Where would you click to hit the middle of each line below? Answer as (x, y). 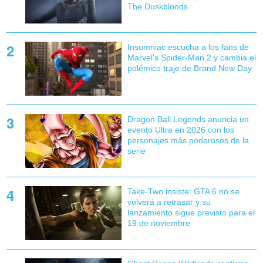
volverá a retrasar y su (169, 202)
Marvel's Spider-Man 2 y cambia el (191, 57)
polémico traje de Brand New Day (189, 68)
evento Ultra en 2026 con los (181, 130)
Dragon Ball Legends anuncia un (188, 119)
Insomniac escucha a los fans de (188, 47)
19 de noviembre (159, 223)
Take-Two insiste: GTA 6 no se (183, 192)
